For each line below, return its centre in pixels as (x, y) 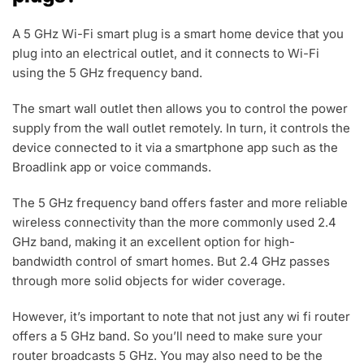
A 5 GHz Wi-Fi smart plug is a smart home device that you (178, 34)
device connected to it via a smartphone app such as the (175, 148)
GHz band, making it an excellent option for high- (154, 242)
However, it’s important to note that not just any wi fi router (181, 317)
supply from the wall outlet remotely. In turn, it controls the (181, 128)
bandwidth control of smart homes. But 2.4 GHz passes (171, 262)
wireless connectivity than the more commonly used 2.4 (174, 223)
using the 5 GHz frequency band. (107, 73)
